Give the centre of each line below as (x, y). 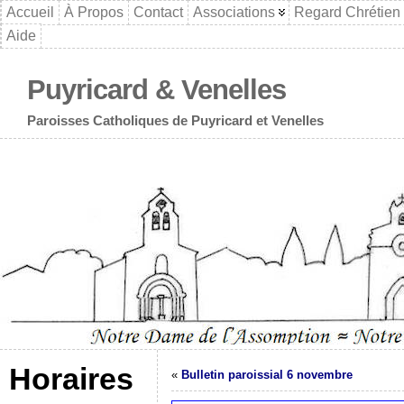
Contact (158, 12)
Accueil (30, 12)
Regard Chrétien (347, 12)
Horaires (71, 379)
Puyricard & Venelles (156, 89)
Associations (234, 12)
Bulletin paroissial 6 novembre (267, 375)
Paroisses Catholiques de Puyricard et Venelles (175, 120)
